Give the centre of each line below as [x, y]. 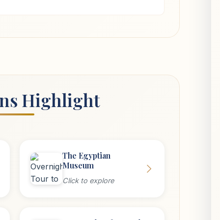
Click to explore [88, 180]
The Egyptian [86, 155]
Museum [78, 165]
